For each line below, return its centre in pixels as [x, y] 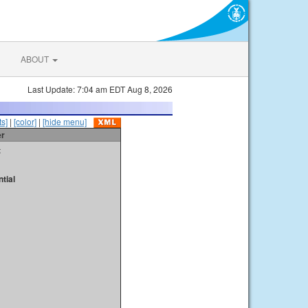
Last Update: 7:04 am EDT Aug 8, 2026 [100, 89]
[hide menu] [65, 121]
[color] [25, 121]
